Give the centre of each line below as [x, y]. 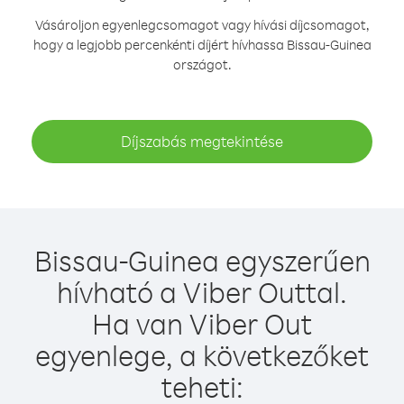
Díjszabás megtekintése [202, 141]
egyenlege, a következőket [202, 355]
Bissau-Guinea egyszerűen [202, 260]
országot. [202, 64]
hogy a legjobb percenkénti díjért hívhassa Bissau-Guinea [202, 45]
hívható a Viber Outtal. [202, 292]
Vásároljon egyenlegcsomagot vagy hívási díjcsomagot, [202, 25]
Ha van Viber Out [202, 323]
